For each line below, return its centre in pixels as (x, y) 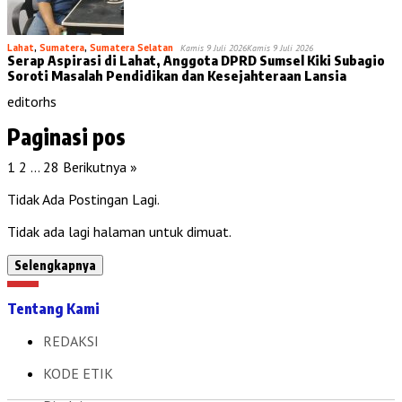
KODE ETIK (78, 373)
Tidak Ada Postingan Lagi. (83, 199)
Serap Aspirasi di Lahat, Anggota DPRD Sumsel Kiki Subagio (196, 60)
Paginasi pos (66, 136)
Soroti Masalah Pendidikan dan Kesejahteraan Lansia (177, 75)
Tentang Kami (53, 308)
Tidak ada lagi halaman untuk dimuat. (119, 231)
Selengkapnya (55, 265)
